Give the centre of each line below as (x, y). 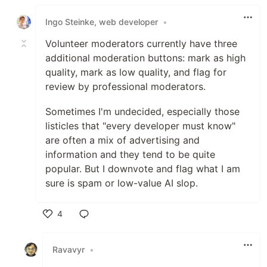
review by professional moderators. (125, 86)
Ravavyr (69, 250)
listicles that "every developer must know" (140, 125)
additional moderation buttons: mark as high (145, 58)
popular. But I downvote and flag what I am (143, 168)
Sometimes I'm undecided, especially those (142, 111)
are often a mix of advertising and (122, 140)
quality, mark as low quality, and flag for (136, 72)
